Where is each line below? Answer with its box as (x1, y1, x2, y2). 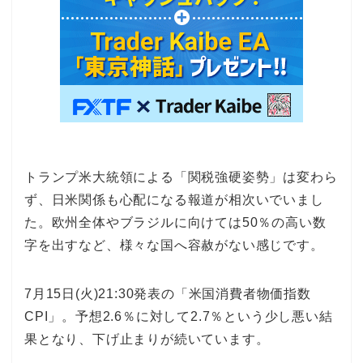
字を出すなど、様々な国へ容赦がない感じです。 (24, 237, 324, 252)
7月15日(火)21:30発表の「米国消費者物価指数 (24, 286, 311, 301)
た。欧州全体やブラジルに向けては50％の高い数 (24, 215, 327, 229)
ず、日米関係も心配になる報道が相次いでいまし (24, 192, 324, 207)
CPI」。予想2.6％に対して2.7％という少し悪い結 (24, 309, 333, 323)
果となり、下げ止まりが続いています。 (24, 331, 270, 346)
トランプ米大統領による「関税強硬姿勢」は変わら (24, 169, 338, 184)
